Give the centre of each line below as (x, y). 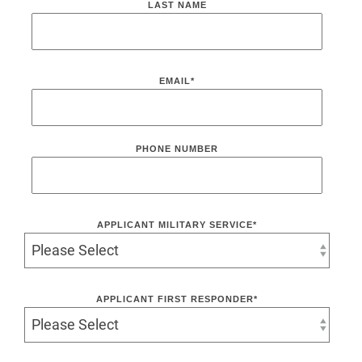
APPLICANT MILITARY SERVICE (175, 224)
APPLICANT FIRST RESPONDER (175, 299)
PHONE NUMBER (177, 148)
